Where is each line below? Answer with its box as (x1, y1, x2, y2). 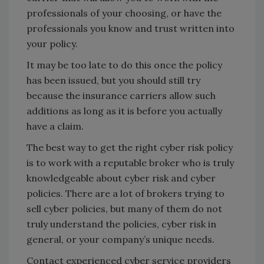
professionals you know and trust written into (27, 22, 235, 35)
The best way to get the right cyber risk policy (27, 141, 233, 154)
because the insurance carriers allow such (27, 90, 216, 102)
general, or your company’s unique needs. (27, 233, 214, 246)
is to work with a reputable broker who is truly (27, 157, 234, 169)
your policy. (27, 38, 78, 50)
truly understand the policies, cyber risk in (27, 218, 216, 230)
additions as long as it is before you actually (27, 105, 222, 117)
